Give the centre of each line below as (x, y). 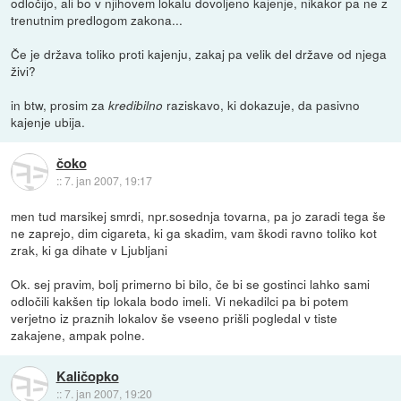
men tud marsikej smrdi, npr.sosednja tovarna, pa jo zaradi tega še (199, 216)
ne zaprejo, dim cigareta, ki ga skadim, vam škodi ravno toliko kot (194, 233)
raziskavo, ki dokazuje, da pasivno (262, 105)
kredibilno (136, 106)
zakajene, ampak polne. (78, 335)
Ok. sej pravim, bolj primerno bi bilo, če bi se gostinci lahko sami (191, 284)
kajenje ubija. (48, 122)
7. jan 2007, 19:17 (108, 180)
